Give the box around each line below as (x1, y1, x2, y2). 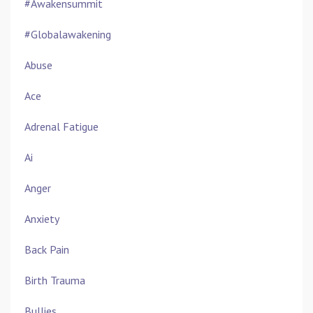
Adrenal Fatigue (24, 119, 99, 134)
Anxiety (24, 212, 59, 226)
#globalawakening (24, 27, 111, 42)
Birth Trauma (24, 273, 85, 288)
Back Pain (24, 242, 69, 257)
